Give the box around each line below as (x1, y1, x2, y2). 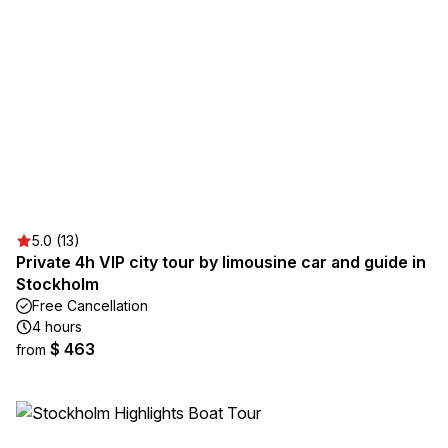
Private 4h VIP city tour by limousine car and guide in (16, 252, 426, 272)
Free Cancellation (32, 297, 148, 314)
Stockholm (16, 274, 99, 294)
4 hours (32, 318, 82, 335)
